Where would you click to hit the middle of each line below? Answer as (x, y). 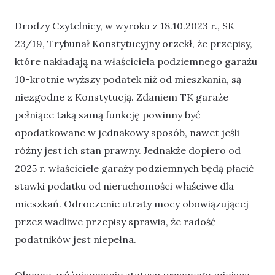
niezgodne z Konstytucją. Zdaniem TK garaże (122, 97)
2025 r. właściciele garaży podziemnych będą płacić (134, 168)
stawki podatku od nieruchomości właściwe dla (124, 186)
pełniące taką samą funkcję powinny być (108, 114)
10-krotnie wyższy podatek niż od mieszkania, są (128, 79)
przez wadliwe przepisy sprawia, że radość (115, 221)
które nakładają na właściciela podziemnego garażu (136, 61)
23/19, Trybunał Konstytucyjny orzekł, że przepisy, (134, 43)
